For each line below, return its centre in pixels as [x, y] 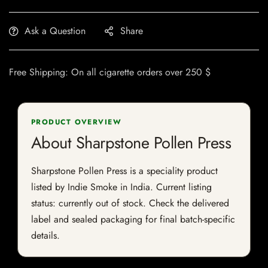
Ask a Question [55, 31]
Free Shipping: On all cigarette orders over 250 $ [110, 72]
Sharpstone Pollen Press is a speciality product [124, 171]
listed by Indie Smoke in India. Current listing [121, 187]
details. [45, 236]
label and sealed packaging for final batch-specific [133, 220]
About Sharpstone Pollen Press [131, 143]
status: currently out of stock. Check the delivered [130, 203]
